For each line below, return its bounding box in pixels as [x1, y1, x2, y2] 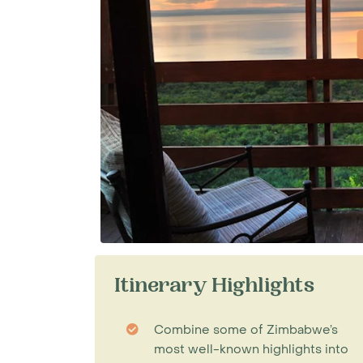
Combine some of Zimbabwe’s [154, 322, 338, 338]
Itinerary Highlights [114, 277, 314, 298]
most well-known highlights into [154, 341, 348, 357]
